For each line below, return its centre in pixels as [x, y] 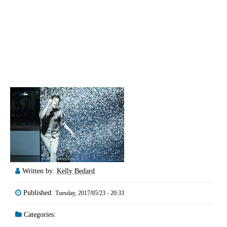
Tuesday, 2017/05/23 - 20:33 [90, 193]
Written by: [40, 171]
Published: [39, 193]
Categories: [39, 214]
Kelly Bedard [76, 171]
